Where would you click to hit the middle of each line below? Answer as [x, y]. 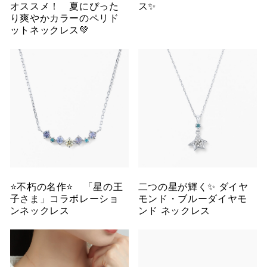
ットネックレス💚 [49, 30]
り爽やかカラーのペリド [64, 18]
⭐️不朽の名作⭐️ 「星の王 [66, 187]
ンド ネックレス [174, 210]
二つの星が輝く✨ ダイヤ [193, 187]
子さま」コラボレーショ [64, 198]
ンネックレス [40, 210]
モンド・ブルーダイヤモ [193, 198]
